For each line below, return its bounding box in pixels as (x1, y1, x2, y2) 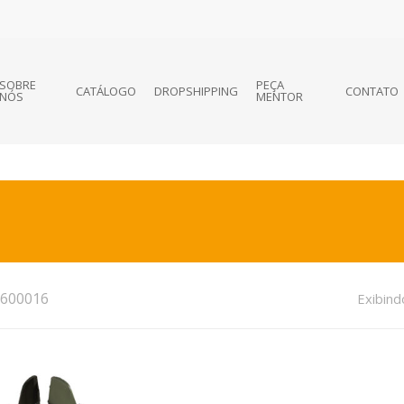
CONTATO (345, 82, 399, 99)
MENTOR (256, 88, 304, 105)
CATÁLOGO (76, 82, 137, 99)
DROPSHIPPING (154, 82, 239, 99)
